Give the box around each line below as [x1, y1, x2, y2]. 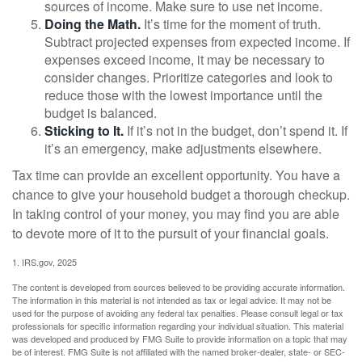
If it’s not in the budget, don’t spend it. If [124, 121, 347, 140]
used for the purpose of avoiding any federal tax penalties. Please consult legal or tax [12, 306, 343, 319]
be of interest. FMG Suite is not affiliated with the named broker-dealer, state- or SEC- [12, 345, 345, 358]
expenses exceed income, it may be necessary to [44, 50, 325, 69]
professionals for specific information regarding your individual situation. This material [12, 319, 343, 332]
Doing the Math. [44, 15, 141, 33]
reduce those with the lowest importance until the [44, 86, 322, 104]
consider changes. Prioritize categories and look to [44, 68, 333, 86]
